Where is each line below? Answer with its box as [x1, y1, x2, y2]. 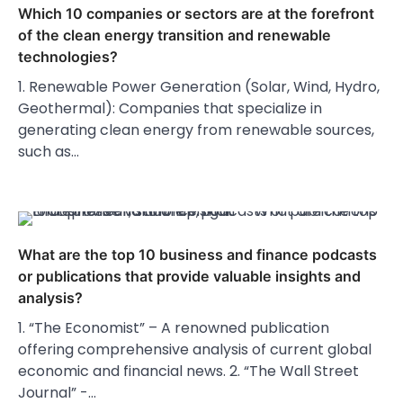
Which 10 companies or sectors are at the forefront [18, 4, 374, 23]
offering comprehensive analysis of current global [18, 339, 372, 361]
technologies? [18, 48, 118, 67]
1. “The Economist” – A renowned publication [18, 318, 329, 339]
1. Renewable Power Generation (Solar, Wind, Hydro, [18, 76, 380, 98]
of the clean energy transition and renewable [18, 26, 331, 45]
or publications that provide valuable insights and [18, 267, 361, 286]
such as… [18, 141, 79, 163]
